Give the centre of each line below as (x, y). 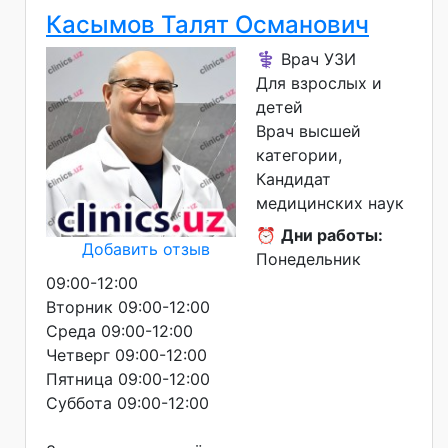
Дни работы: (332, 234)
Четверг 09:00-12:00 (126, 354)
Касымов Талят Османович (207, 24)
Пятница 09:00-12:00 (128, 378)
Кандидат (293, 178)
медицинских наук (330, 202)
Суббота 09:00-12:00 (127, 402)
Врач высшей (308, 130)
